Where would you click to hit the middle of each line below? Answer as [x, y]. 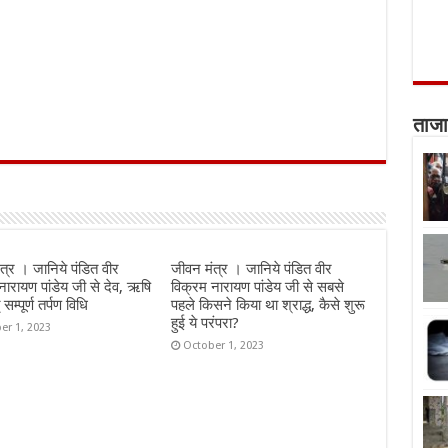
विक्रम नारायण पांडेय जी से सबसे [258, 287]
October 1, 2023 [224, 345]
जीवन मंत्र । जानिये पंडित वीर [252, 269]
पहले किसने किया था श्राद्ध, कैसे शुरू [268, 305]
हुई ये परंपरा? [205, 323]
